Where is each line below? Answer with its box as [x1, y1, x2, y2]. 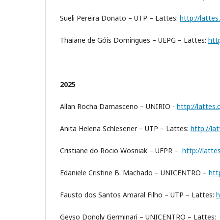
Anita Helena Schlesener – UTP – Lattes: [60, 124, 191, 134]
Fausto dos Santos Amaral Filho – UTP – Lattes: [60, 190, 216, 200]
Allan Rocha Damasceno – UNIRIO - [60, 102, 177, 111]
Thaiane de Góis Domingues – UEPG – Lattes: [60, 35, 208, 45]
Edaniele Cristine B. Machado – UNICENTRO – [60, 168, 209, 178]
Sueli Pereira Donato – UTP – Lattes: [60, 13, 180, 23]
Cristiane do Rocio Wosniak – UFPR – [60, 146, 182, 156]
